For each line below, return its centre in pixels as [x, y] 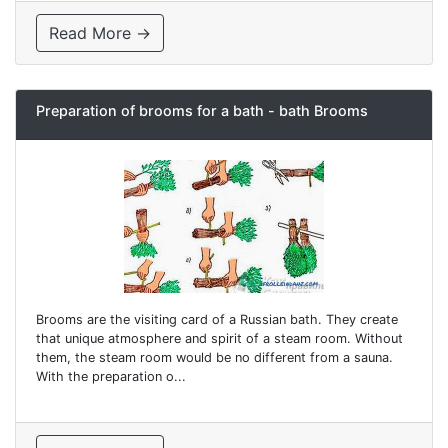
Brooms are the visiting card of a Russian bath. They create [217, 319]
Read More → [100, 32]
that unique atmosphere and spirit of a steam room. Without [219, 338]
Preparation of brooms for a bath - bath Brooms [202, 110]
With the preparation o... [111, 376]
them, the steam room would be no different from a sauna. [214, 357]
